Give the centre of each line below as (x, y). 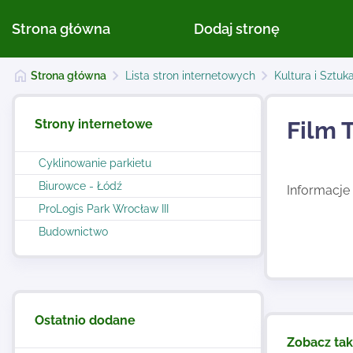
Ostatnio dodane (85, 320)
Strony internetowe (94, 124)
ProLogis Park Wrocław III (104, 209)
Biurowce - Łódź (80, 186)
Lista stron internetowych (191, 76)
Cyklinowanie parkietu (95, 163)
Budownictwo (73, 232)
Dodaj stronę (237, 29)
